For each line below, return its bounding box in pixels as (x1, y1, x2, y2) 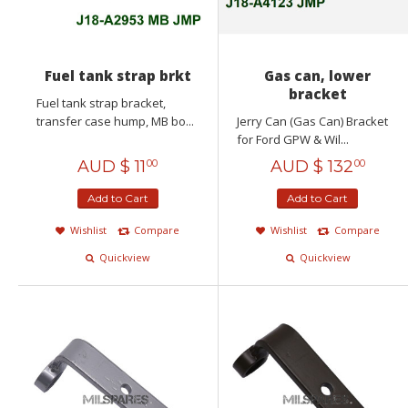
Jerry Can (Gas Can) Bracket (236, 112, 388, 129)
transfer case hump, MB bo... (36, 112, 194, 129)
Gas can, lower (264, 66, 372, 85)
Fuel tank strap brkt (44, 66, 191, 85)
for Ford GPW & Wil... (236, 130, 349, 148)
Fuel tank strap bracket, (36, 94, 166, 111)
